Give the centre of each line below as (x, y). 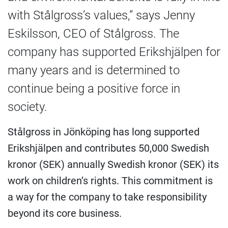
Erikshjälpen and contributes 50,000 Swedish (108, 148)
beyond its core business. (65, 213)
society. (27, 107)
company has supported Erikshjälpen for (114, 52)
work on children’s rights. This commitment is (110, 181)
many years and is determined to (94, 70)
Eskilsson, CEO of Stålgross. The (93, 34)
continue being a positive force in (94, 89)
